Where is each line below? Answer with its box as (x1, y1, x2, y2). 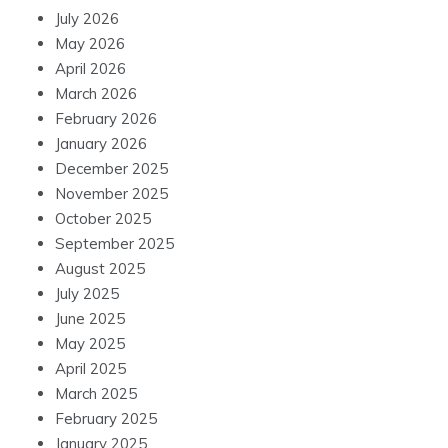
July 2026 (55, 9, 119, 29)
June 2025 (55, 309, 125, 329)
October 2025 (55, 209, 151, 229)
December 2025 (55, 159, 168, 179)
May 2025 (55, 334, 125, 354)
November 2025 (55, 184, 168, 204)
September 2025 (55, 234, 174, 254)
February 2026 (55, 109, 157, 129)
